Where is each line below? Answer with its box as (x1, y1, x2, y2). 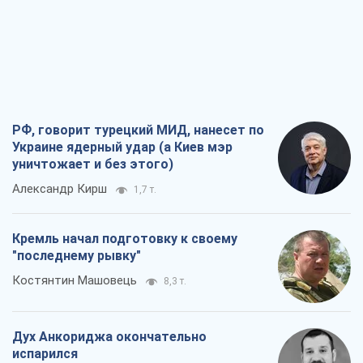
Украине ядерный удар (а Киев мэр (12, 139, 233, 156)
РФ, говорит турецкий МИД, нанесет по (12, 122, 264, 139)
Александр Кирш (12, 181, 107, 197)
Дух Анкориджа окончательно (12, 329, 207, 345)
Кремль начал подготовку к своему (12, 231, 237, 247)
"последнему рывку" (12, 248, 141, 264)
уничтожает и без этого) (12, 156, 173, 173)
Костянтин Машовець (12, 273, 137, 288)
